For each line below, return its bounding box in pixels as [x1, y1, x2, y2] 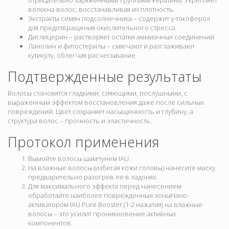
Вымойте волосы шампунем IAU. [28, 154, 130, 164]
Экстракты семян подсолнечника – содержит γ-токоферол [28, 14, 210, 24]
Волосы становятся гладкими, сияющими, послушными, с [8, 88, 188, 98]
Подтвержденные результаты [8, 67, 201, 86]
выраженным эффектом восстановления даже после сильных [8, 98, 204, 107]
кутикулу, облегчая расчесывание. [28, 51, 137, 60]
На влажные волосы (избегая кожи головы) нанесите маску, [28, 163, 217, 173]
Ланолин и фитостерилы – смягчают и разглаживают [28, 41, 195, 51]
